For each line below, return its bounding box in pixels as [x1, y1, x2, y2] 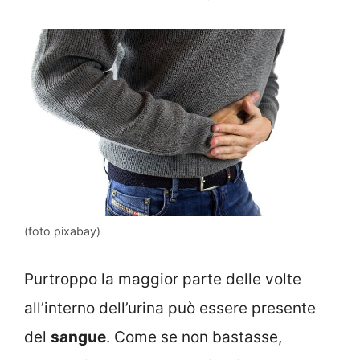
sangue [51, 327, 106, 346]
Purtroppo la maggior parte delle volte [24, 269, 301, 288]
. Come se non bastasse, [106, 327, 282, 346]
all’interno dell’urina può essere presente [24, 298, 316, 317]
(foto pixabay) [24, 224, 100, 239]
